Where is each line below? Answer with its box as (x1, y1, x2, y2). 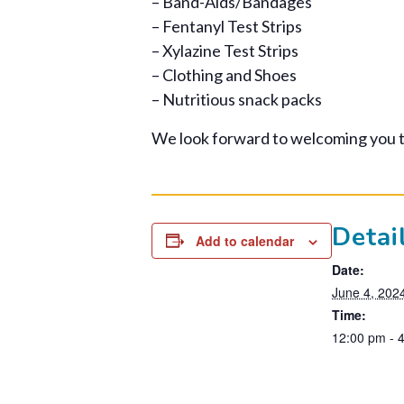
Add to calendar (196, 231, 294, 250)
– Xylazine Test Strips (151, 40, 298, 60)
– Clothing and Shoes (151, 64, 297, 85)
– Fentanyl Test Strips (151, 15, 302, 36)
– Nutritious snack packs (151, 88, 322, 109)
